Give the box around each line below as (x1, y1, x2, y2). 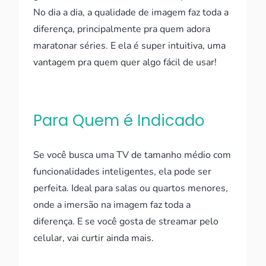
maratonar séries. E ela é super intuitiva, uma (33, 39, 226, 52)
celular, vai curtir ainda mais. (33, 232, 154, 245)
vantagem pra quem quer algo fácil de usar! (33, 56, 217, 69)
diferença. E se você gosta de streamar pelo (33, 215, 218, 228)
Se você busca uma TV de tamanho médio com (33, 148, 231, 161)
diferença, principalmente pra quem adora (33, 23, 210, 36)
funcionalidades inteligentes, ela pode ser (33, 165, 211, 178)
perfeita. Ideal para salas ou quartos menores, (33, 182, 228, 195)
